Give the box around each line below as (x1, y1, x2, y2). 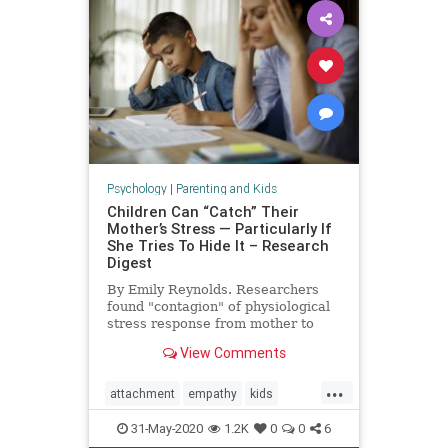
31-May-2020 (128, 419, 203, 437)
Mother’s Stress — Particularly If (106, 218, 332, 238)
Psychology (106, 180, 167, 196)
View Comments (176, 344, 286, 363)
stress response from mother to (106, 315, 314, 331)
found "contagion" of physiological (106, 298, 330, 314)
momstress (159, 417, 224, 433)
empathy (188, 385, 237, 401)
